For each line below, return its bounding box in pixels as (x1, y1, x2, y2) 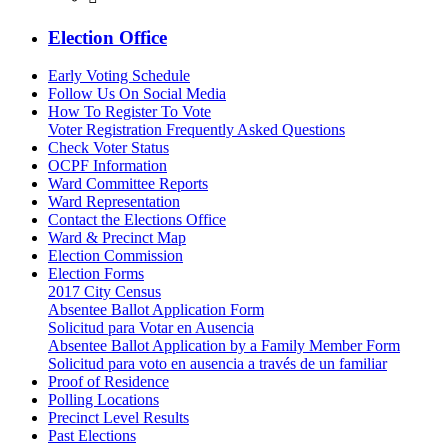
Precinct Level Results (48, 409, 189, 427)
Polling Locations (48, 391, 159, 409)
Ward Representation (48, 193, 180, 211)
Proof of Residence (48, 373, 169, 391)
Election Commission (48, 247, 183, 265)
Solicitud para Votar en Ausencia (48, 319, 254, 337)
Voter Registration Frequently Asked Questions (48, 121, 345, 139)
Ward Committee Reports (48, 175, 208, 193)
